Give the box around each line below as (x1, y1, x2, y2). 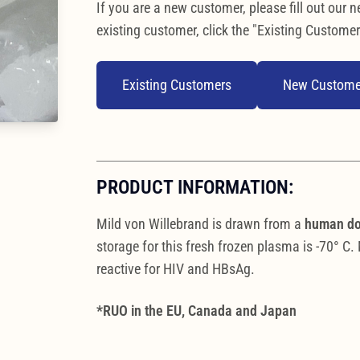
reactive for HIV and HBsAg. (96, 260, 255, 277)
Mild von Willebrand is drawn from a (96, 215, 305, 232)
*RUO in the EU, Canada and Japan (96, 301, 297, 319)
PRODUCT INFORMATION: (96, 175, 293, 198)
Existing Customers (122, 76, 231, 93)
